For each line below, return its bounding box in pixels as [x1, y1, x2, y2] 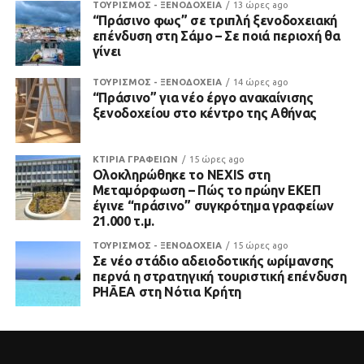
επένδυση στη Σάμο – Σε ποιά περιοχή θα [92, 28, 340, 43]
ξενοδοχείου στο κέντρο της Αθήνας [92, 106, 318, 120]
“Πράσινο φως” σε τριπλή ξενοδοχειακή [92, 13, 338, 28]
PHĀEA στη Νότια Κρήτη [92, 284, 241, 299]
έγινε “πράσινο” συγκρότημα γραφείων [92, 198, 334, 213]
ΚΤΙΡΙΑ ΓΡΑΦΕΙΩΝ [92, 154, 178, 164]
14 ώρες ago [232, 77, 288, 87]
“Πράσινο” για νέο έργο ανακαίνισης [92, 90, 314, 105]
